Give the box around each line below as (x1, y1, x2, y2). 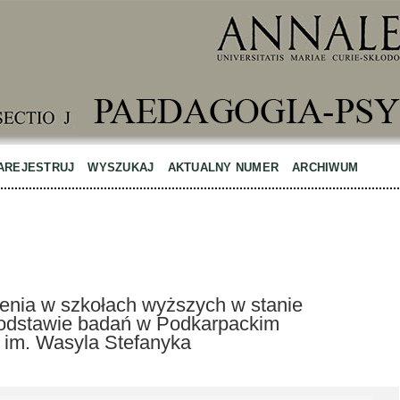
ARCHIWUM (292, 161, 359, 174)
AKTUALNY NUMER (167, 161, 279, 174)
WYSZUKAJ (87, 161, 154, 174)
